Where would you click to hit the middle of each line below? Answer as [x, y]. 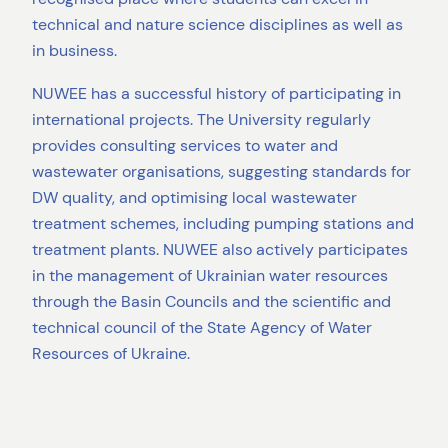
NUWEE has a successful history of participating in [216, 93]
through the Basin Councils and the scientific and [211, 301]
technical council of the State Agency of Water [202, 327]
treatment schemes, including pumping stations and [223, 223]
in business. [74, 51]
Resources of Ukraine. [111, 353]
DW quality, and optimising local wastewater [194, 197]
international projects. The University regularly [201, 119]
